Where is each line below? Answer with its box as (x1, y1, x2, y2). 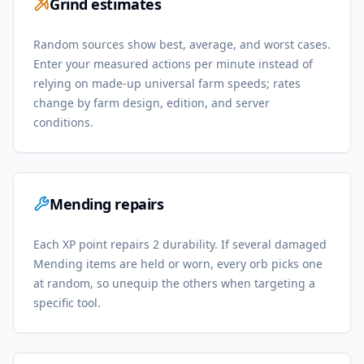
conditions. (33, 115, 93, 130)
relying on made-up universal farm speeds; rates (33, 76, 301, 91)
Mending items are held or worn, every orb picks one (33, 256, 323, 271)
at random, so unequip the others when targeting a (33, 275, 315, 291)
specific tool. (33, 295, 101, 310)
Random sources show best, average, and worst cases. (33, 37, 331, 52)
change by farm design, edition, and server (33, 95, 270, 110)
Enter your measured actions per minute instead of (33, 56, 313, 71)
